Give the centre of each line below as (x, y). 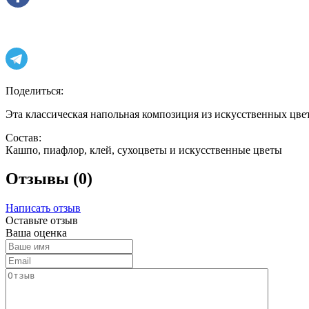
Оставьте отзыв (42, 221)
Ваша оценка (36, 233)
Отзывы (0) (49, 179)
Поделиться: (34, 90)
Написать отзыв (43, 208)
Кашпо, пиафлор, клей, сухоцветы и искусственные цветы (144, 150)
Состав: (23, 137)
